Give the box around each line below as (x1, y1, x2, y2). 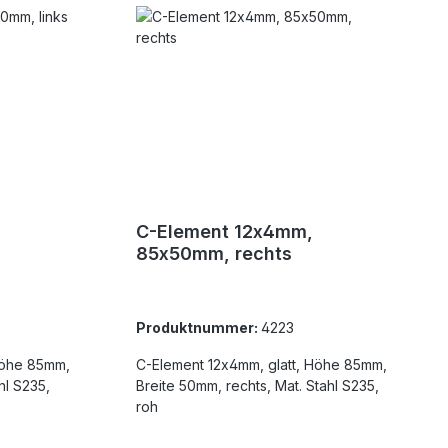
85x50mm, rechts (136, 243, 293, 265)
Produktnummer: (136, 319, 262, 337)
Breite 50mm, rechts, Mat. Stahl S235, (136, 377, 227, 395)
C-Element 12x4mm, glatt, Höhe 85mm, (136, 356, 269, 374)
